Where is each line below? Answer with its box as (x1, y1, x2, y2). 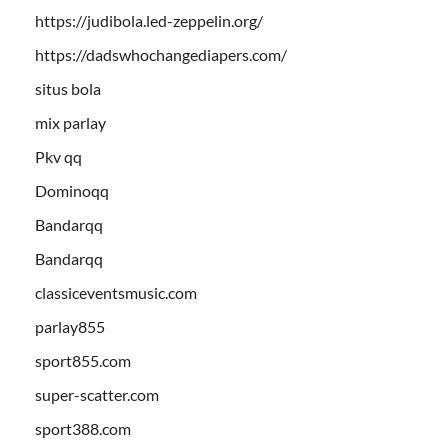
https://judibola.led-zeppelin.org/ (35, 11, 263, 31)
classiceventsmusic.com (35, 283, 197, 303)
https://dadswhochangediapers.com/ (35, 45, 287, 65)
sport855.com (35, 351, 131, 371)
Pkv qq (35, 147, 82, 167)
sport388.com (35, 419, 131, 439)
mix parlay (35, 113, 106, 133)
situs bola (35, 79, 101, 99)
